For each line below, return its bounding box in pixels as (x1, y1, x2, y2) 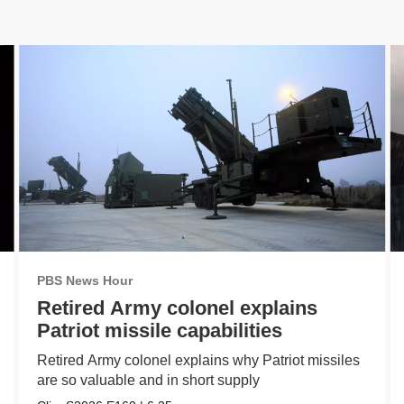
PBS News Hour (36, 272, 133, 288)
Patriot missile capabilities (36, 318, 282, 342)
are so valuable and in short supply (36, 372, 260, 388)
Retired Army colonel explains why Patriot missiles (36, 352, 360, 368)
